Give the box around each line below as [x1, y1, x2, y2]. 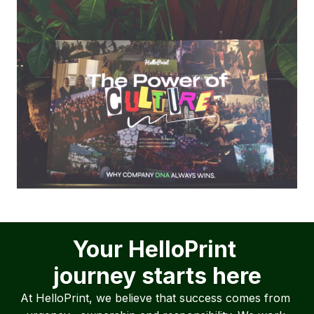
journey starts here [53, 262, 261, 290]
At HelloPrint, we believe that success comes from [20, 291, 290, 306]
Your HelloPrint [72, 235, 242, 264]
